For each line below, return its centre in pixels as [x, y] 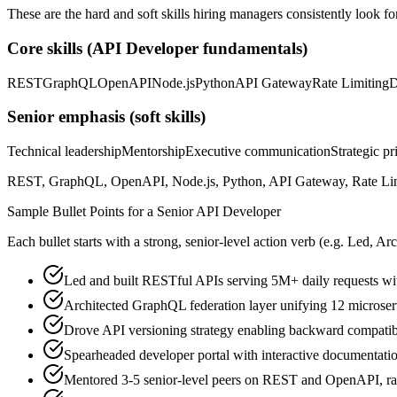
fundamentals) [253, 48]
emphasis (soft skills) [130, 117]
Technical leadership [64, 152]
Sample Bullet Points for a [82, 212]
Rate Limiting [350, 82]
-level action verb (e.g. [281, 242]
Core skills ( [50, 48]
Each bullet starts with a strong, [96, 242]
